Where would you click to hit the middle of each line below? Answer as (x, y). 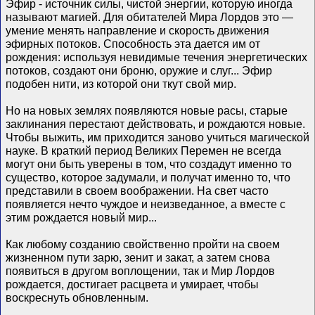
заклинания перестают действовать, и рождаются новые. (156, 124)
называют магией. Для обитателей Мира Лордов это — (150, 17)
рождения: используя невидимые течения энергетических (157, 57)
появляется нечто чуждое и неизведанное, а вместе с (146, 204)
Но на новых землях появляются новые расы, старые (147, 111)
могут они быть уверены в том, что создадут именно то (149, 164)
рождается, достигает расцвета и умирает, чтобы (133, 284)
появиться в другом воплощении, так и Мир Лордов (141, 271)
